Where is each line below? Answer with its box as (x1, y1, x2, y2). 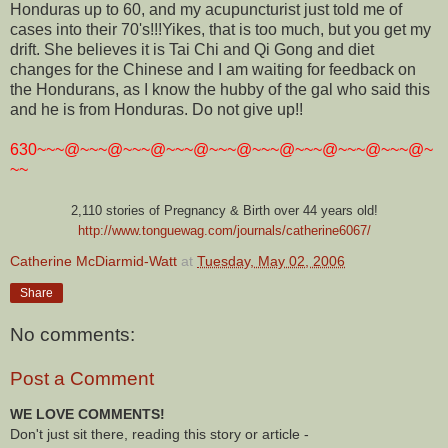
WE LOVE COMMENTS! (10, 406, 165, 423)
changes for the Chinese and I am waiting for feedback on (10, 60, 416, 78)
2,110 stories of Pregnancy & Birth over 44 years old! (70, 202, 378, 218)
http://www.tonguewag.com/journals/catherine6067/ (77, 222, 371, 238)
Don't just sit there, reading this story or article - (10, 426, 309, 443)
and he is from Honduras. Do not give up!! (10, 100, 303, 118)
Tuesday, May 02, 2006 (197, 252, 345, 269)
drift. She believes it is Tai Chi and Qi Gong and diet (10, 40, 374, 58)
